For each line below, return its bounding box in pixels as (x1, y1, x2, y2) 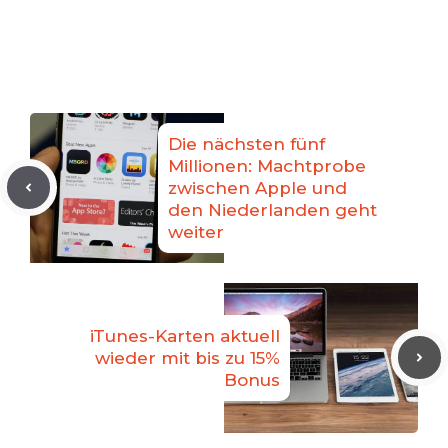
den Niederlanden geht (168, 199, 377, 220)
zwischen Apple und (168, 177, 347, 198)
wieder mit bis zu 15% (95, 347, 280, 368)
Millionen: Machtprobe (168, 155, 366, 176)
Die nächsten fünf (168, 133, 325, 154)
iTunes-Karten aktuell (90, 325, 280, 346)
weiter (168, 221, 224, 242)
